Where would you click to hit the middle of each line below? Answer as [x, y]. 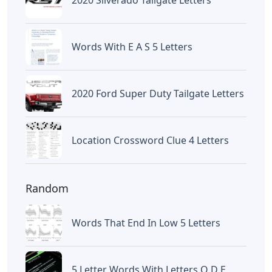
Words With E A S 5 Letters [132, 46]
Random [47, 188]
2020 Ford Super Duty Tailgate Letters [158, 93]
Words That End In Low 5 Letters [146, 223]
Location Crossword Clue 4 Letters [150, 140]
